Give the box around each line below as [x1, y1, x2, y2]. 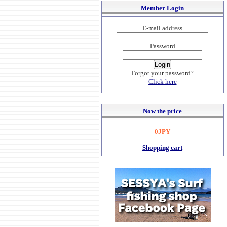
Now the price [143, 107, 182, 115]
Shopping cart [142, 144, 182, 152]
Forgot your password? [131, 69, 194, 77]
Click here [148, 78, 177, 85]
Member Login [141, 4, 184, 12]
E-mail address [142, 24, 182, 32]
